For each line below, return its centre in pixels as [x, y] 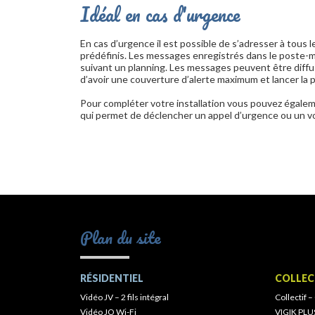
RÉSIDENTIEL [112, 278]
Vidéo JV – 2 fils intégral [124, 297]
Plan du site [121, 237]
